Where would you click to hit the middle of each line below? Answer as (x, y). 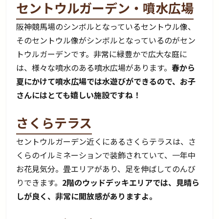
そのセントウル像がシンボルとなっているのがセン (106, 40)
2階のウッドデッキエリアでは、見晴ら (131, 182)
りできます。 (39, 182)
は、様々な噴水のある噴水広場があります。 (94, 67)
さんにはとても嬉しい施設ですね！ (79, 95)
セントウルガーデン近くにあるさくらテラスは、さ (106, 141)
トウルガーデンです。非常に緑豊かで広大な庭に (102, 54)
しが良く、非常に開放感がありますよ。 (87, 196)
